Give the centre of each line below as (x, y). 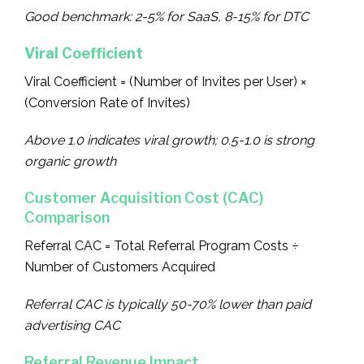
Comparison (67, 217)
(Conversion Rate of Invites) (107, 102)
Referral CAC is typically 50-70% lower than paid (168, 304)
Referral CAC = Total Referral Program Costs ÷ (162, 245)
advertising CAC (72, 325)
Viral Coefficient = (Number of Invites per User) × (165, 81)
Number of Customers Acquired (120, 266)
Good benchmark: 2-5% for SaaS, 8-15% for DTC (167, 16)
